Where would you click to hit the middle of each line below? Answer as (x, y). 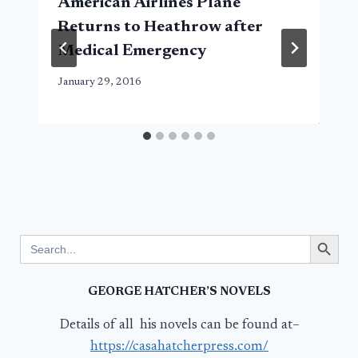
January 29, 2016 (99, 82)
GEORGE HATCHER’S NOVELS (179, 292)
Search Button (332, 234)
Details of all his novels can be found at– (179, 326)
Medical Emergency (132, 51)
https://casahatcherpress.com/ (179, 348)
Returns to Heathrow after (160, 27)
